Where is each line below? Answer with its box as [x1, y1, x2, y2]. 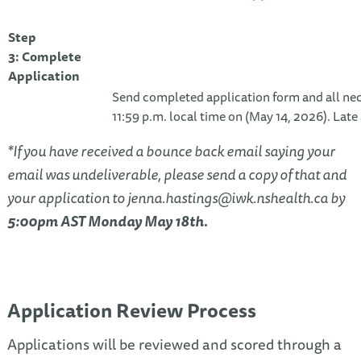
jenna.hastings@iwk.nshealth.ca [127, 185, 328, 210]
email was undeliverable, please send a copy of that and [6, 162, 346, 186]
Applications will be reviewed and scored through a [6, 333, 342, 356]
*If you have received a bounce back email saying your [6, 139, 335, 163]
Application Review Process [6, 295, 256, 326]
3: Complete [7, 45, 81, 67]
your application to [6, 185, 127, 210]
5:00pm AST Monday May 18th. [6, 209, 208, 233]
